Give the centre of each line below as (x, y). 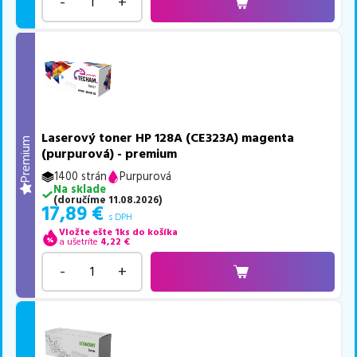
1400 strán (81, 177)
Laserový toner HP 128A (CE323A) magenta (168, 138)
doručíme (81, 200)
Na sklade (79, 190)
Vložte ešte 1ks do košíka (118, 233)
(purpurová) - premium (110, 154)
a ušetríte (78, 242)
